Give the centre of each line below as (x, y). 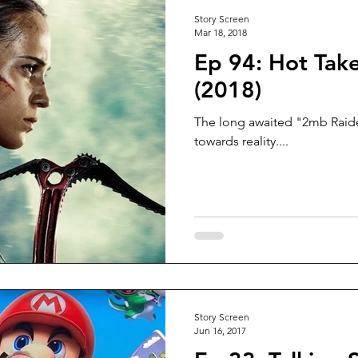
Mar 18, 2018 (221, 32)
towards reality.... (241, 141)
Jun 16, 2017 (220, 330)
